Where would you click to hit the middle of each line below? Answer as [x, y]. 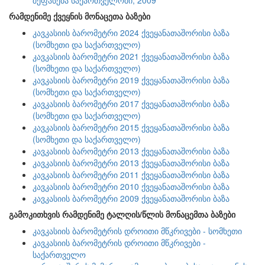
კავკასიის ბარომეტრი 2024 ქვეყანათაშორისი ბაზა [131, 33]
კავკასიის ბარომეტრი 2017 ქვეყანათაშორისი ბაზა [131, 104]
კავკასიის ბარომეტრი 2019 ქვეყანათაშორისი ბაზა [131, 80]
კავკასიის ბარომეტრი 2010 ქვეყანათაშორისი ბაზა [131, 186]
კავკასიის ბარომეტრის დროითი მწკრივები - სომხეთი [137, 231]
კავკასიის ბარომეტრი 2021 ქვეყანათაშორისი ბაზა [131, 56]
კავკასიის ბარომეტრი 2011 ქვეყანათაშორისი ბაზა [131, 174]
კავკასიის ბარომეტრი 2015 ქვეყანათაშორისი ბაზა [131, 127]
